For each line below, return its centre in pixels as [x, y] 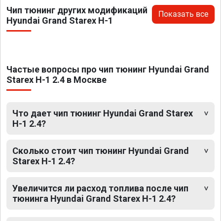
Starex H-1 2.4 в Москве [56, 80]
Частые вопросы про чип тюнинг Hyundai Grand [108, 70]
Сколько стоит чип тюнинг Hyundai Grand [101, 151]
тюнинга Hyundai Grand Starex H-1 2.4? [94, 199]
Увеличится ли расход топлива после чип [100, 188]
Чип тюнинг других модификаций [77, 10]
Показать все [183, 14]
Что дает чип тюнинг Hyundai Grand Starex [103, 113]
